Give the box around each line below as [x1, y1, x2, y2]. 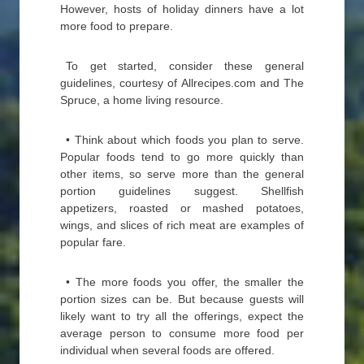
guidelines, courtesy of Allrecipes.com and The [60, 76, 304, 90]
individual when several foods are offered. [60, 344, 275, 357]
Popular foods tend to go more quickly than [60, 150, 304, 164]
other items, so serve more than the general [60, 167, 304, 181]
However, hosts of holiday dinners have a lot [60, 2, 304, 16]
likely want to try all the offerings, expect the [60, 310, 304, 323]
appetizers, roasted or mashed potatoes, [60, 201, 304, 215]
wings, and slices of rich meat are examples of [60, 219, 304, 232]
